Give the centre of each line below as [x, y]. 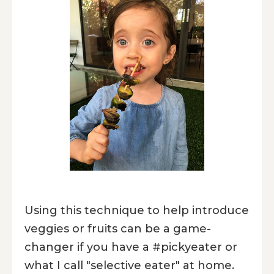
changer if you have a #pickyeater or [131, 247]
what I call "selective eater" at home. [129, 265]
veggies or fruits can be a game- [118, 228]
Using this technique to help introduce [137, 210]
